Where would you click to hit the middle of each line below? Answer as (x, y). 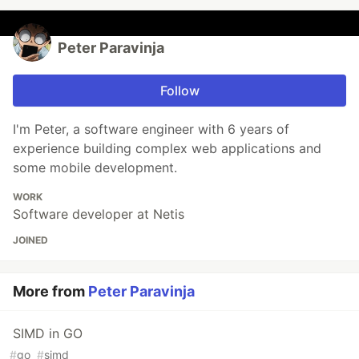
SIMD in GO (48, 334)
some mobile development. (95, 168)
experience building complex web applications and (167, 149)
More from (50, 292)
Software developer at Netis (99, 214)
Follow (179, 91)
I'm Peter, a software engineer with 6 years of (151, 129)
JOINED (30, 240)
